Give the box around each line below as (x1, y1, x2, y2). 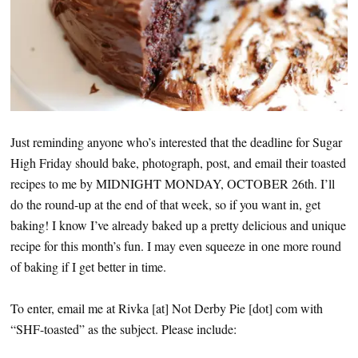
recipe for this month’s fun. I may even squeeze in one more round (10, 237, 341, 254)
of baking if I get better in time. (10, 257, 166, 275)
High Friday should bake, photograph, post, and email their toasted (10, 153, 346, 171)
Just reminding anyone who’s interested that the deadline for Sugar (10, 133, 342, 150)
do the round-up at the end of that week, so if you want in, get (10, 195, 320, 213)
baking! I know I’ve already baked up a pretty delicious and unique (10, 216, 346, 233)
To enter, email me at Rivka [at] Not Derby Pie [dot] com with (10, 299, 323, 316)
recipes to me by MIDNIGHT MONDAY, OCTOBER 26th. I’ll (10, 174, 335, 192)
